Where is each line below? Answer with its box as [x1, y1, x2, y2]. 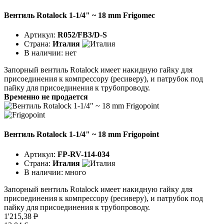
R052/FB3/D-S [57, 30, 107, 39]
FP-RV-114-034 [57, 149, 109, 158]
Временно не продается [4, 92, 88, 101]
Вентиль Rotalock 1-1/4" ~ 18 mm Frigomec [4, 10, 155, 19]
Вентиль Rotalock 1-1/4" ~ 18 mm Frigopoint [4, 130, 159, 139]
